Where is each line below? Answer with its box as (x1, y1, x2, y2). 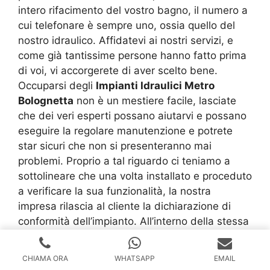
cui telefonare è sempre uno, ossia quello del (18, 19, 235, 31)
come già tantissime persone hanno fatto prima (18, 49, 246, 61)
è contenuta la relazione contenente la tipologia (18, 230, 248, 242)
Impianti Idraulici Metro (96, 79, 215, 92)
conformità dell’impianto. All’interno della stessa (18, 215, 249, 227)
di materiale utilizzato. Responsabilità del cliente (18, 245, 252, 257)
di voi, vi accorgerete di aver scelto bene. (18, 64, 218, 77)
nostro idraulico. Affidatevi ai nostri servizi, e (18, 34, 233, 46)
